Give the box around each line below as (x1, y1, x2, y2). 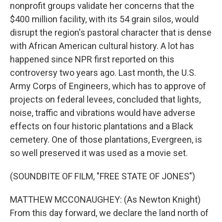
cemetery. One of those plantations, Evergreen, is (10, 134, 202, 145)
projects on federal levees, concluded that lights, (10, 94, 201, 105)
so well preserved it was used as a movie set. (10, 148, 188, 158)
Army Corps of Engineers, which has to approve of (10, 81, 206, 91)
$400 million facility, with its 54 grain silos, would (10, 14, 199, 24)
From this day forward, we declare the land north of (10, 208, 209, 218)
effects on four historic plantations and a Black (10, 121, 193, 131)
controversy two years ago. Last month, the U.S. (10, 67, 196, 78)
